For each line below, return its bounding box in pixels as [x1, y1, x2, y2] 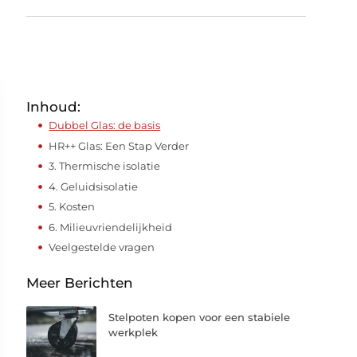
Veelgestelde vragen [49, 241, 155, 253]
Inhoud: [26, 99, 81, 115]
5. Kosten [49, 200, 96, 213]
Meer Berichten [26, 274, 134, 291]
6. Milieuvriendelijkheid [49, 220, 173, 233]
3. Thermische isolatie [49, 159, 161, 172]
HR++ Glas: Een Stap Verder [49, 139, 190, 152]
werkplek [108, 325, 159, 339]
